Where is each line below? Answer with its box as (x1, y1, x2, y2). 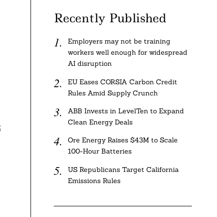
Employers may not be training (67, 37, 170, 46)
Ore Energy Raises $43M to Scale (67, 136, 178, 145)
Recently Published (54, 10, 167, 27)
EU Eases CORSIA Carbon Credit (67, 77, 177, 86)
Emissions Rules (67, 176, 121, 185)
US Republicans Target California (67, 165, 179, 174)
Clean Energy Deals (67, 117, 133, 126)
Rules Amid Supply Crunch (67, 88, 158, 97)
